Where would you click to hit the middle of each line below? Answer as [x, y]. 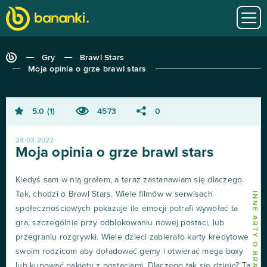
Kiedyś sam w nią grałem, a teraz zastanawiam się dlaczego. [130, 180]
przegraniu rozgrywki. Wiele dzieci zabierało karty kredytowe [132, 237]
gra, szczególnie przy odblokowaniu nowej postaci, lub [120, 223]
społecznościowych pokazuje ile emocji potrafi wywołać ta [127, 208]
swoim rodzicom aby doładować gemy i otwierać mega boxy [130, 251]
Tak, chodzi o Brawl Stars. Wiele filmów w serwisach [114, 194]
